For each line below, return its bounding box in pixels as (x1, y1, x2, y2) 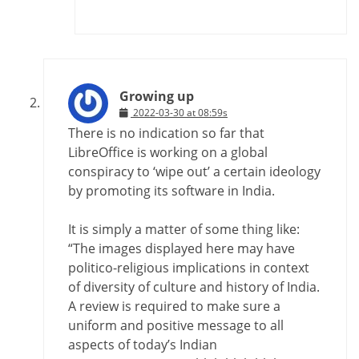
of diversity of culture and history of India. (68, 278, 320, 296)
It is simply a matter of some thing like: (68, 220, 300, 239)
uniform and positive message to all (68, 317, 284, 335)
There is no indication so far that (68, 124, 264, 143)
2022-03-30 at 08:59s (133, 106, 228, 120)
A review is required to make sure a (68, 297, 280, 316)
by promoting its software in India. (68, 182, 275, 200)
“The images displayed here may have (68, 240, 295, 258)
